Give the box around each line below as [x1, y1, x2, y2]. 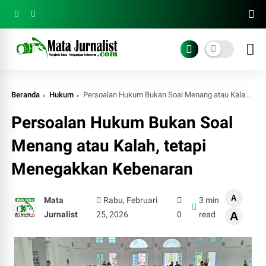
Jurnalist [44, 210, 78, 219]
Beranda [11, 90, 40, 99]
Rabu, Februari [103, 195, 158, 205]
